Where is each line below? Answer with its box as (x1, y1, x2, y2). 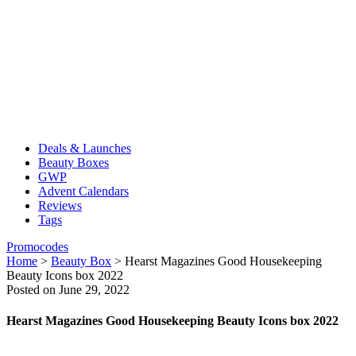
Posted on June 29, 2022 (6, 283, 130, 296)
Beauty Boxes (38, 156, 109, 169)
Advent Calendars (38, 184, 129, 198)
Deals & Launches (38, 141, 131, 155)
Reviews (38, 199, 82, 212)
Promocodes (6, 240, 68, 253)
